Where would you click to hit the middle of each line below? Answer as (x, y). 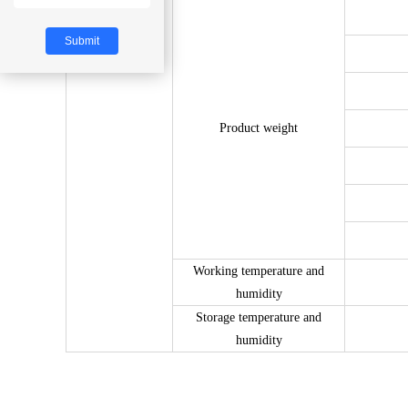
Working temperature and (259, 271)
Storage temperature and (259, 317)
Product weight (259, 128)
